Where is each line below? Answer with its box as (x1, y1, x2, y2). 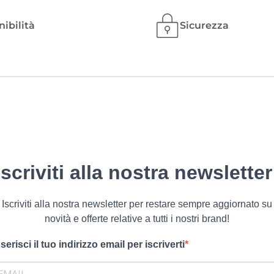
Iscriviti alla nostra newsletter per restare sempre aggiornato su (2, 199, 272, 209)
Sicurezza (180, 20, 229, 31)
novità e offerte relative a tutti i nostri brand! (45, 213, 229, 224)
